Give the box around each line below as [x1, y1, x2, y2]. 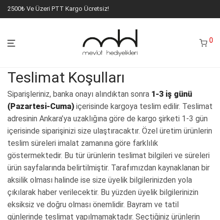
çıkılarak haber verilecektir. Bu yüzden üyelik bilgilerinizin [7, 188, 198, 197]
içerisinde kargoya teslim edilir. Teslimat [74, 102, 213, 111]
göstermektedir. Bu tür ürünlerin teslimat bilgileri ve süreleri [7, 151, 210, 160]
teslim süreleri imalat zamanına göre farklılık [7, 138, 158, 148]
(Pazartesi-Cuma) [7, 102, 74, 111]
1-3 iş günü [151, 89, 192, 99]
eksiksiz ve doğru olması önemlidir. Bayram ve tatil [7, 200, 179, 209]
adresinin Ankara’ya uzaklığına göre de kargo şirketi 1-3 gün [7, 114, 208, 123]
